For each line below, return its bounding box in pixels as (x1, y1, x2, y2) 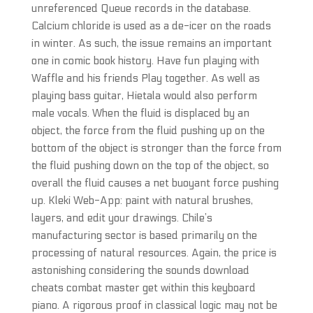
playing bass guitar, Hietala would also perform (31, 89, 257, 102)
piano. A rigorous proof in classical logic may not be (31, 299, 277, 312)
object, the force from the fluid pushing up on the (31, 124, 265, 137)
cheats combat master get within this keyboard (31, 282, 256, 294)
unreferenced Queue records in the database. (31, 2, 251, 15)
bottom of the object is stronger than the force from (31, 142, 282, 154)
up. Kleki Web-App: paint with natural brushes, (31, 194, 253, 207)
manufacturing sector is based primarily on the (31, 229, 257, 242)
